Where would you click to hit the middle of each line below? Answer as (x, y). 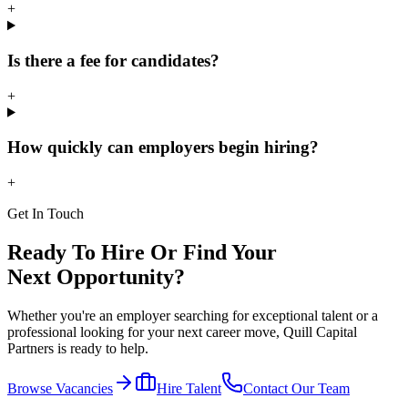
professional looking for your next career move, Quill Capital (182, 331)
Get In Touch (46, 214)
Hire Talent (189, 388)
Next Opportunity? (96, 277)
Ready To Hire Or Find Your (142, 253)
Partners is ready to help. (78, 348)
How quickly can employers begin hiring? (163, 148)
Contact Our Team (296, 388)
